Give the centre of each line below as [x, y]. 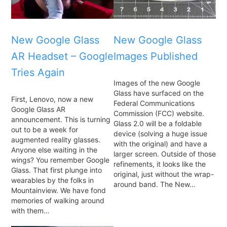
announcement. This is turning [61, 119]
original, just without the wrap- [164, 174]
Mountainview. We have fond [59, 190]
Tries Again [38, 73]
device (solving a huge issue [160, 133]
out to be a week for [45, 129]
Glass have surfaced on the [159, 93]
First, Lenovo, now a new [52, 99]
